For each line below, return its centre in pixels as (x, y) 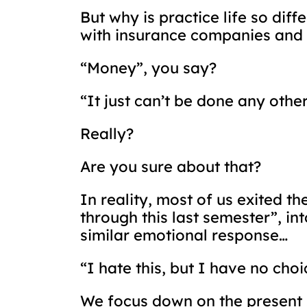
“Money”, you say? (148, 68)
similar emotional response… (184, 235)
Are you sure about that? (171, 167)
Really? (107, 134)
